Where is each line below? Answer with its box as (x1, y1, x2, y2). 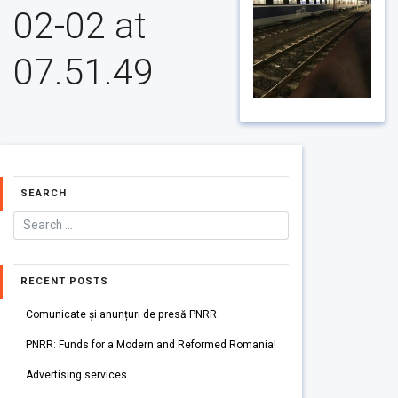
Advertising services (25, 368, 127, 381)
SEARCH (20, 187, 67, 199)
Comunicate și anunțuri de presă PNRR (25, 308, 217, 322)
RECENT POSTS (20, 275, 108, 288)
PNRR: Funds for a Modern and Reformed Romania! (25, 338, 276, 351)
